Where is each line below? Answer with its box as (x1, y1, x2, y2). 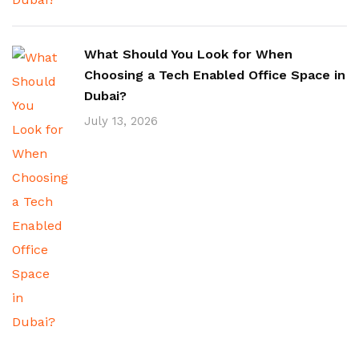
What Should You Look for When (84, 46, 292, 62)
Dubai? (84, 88, 127, 103)
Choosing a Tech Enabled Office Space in (84, 67, 345, 83)
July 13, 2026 (84, 114, 158, 128)
